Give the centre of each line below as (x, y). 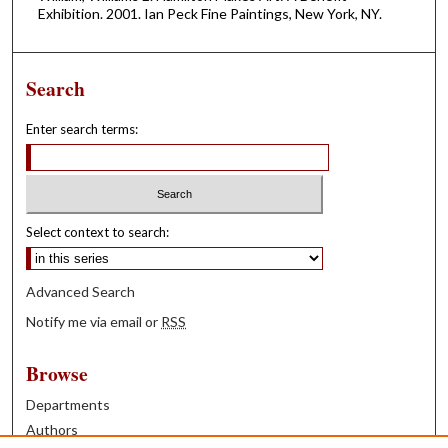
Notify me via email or (94, 321)
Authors (52, 429)
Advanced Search (81, 291)
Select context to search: (98, 231)
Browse (57, 373)
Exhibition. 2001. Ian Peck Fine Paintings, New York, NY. (209, 14)
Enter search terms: (82, 129)
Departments (68, 404)
